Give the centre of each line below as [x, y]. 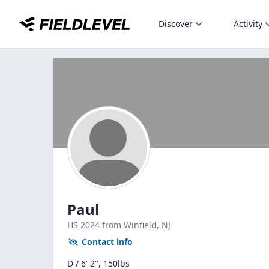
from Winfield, [132, 225]
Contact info [107, 242]
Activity [248, 24]
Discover [176, 24]
